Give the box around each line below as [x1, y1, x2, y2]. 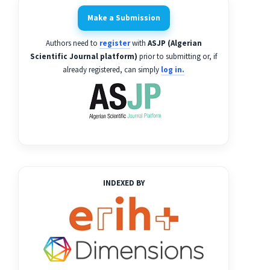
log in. [161, 64, 184, 75]
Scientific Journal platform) [30, 51, 137, 62]
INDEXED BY [102, 178, 145, 189]
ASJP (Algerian [147, 38, 202, 49]
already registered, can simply [63, 64, 161, 75]
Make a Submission [87, 12, 160, 23]
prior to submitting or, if [137, 51, 217, 62]
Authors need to [45, 38, 99, 49]
